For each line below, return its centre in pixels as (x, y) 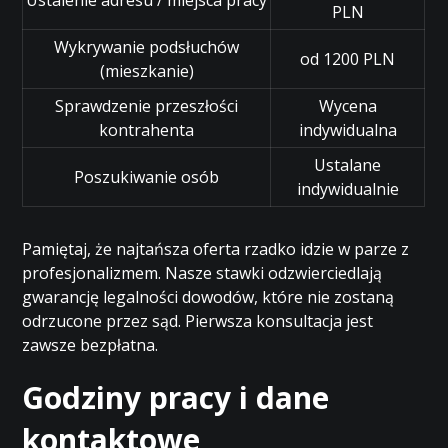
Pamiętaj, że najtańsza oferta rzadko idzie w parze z (216, 249)
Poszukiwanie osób (147, 177)
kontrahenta (147, 130)
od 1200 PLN (348, 59)
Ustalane (348, 165)
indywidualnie (347, 189)
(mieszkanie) (146, 71)
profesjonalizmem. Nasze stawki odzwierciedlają (202, 273)
